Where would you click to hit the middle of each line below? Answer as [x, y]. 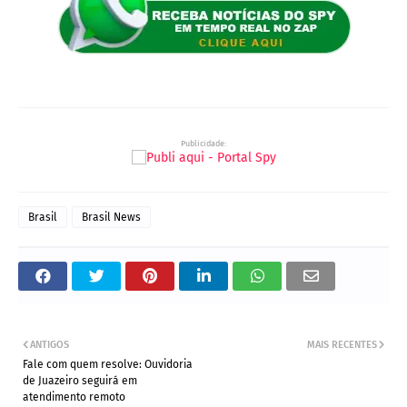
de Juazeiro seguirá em [80, 380]
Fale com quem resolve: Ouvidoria [108, 364]
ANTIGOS [50, 344]
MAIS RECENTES [342, 344]
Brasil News [111, 217]
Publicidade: [203, 143]
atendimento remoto [74, 397]
